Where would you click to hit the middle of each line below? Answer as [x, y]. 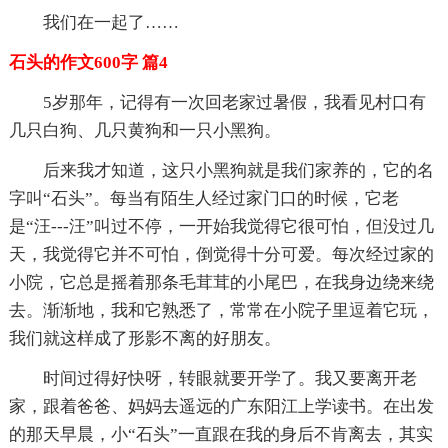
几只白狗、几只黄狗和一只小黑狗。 [144, 130]
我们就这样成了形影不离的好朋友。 [144, 338]
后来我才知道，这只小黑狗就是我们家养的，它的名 [238, 170]
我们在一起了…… [110, 22]
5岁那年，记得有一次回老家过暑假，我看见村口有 [234, 102]
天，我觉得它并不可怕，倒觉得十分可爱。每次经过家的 [221, 254]
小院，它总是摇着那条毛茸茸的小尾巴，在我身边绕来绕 [221, 282]
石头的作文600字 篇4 [88, 62]
